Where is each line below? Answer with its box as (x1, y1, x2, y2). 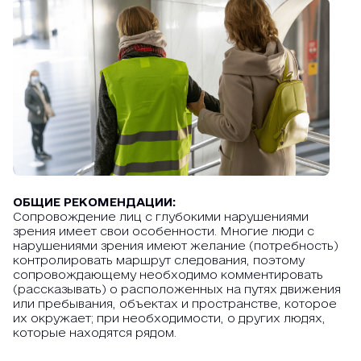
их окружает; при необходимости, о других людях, (13, 311, 326, 325)
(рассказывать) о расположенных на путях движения (13, 282, 341, 296)
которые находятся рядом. (13, 326, 176, 339)
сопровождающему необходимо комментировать (13, 268, 323, 281)
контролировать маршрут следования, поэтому (13, 253, 305, 267)
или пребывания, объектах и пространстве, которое (13, 297, 337, 310)
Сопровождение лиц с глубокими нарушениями (13, 210, 309, 223)
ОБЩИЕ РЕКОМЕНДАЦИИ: (13, 195, 176, 209)
